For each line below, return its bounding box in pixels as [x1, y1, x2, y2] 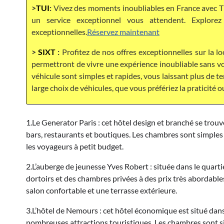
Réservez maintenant [87, 26, 159, 36]
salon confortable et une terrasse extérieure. [26, 185, 177, 195]
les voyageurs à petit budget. [26, 141, 123, 151]
